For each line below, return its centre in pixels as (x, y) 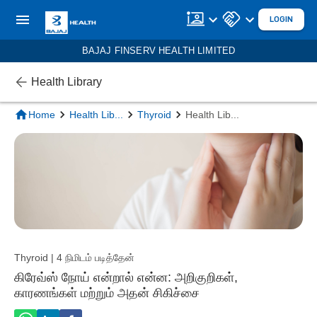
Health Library (67, 81)
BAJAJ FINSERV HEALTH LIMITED (158, 51)
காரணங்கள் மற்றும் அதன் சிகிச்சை (107, 293)
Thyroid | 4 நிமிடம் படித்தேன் (74, 257)
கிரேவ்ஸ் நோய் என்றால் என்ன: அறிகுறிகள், (126, 277)
